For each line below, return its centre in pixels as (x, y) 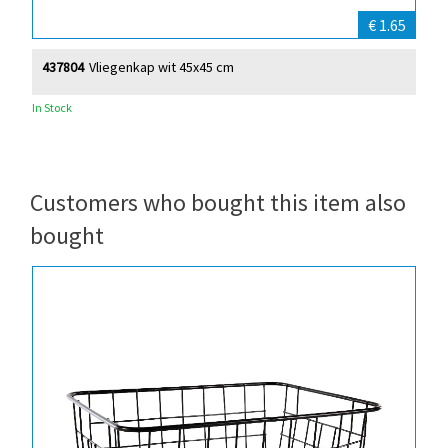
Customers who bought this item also (218, 203)
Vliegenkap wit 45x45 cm (161, 67)
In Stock (51, 108)
